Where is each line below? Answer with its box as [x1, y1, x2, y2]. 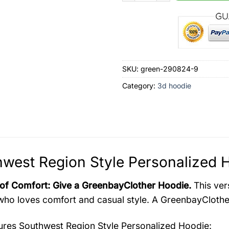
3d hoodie [157, 81, 191, 90]
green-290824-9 [141, 64, 198, 74]
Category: [122, 81, 157, 90]
